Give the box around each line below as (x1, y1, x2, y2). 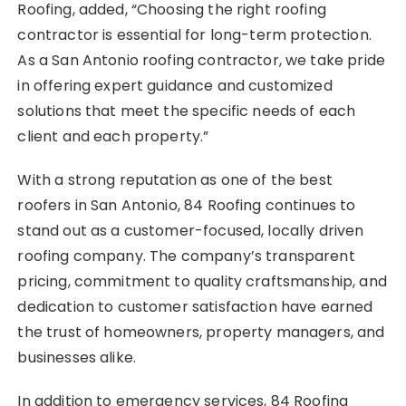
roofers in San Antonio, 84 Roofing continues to (17, 194, 356, 216)
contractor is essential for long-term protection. (17, 24, 372, 45)
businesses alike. (17, 346, 137, 368)
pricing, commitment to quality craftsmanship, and (17, 270, 387, 292)
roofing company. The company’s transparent (17, 245, 355, 266)
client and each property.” (17, 125, 209, 147)
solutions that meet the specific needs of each (17, 100, 356, 121)
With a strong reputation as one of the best (17, 169, 333, 190)
